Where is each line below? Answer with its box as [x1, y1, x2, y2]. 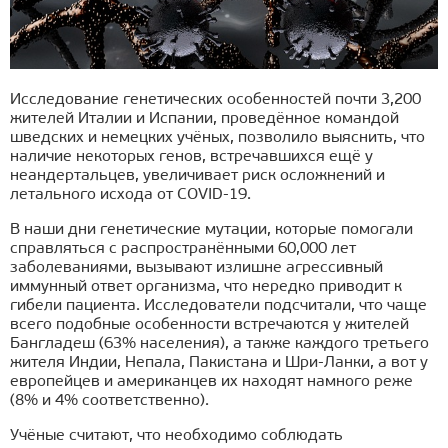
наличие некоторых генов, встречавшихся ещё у [10, 149, 373, 166]
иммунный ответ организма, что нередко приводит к [10, 279, 402, 296]
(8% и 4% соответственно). [10, 393, 213, 410]
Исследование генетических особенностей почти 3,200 [10, 92, 421, 109]
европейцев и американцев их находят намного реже [10, 374, 413, 391]
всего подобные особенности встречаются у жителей [10, 317, 409, 334]
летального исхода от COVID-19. [10, 187, 251, 204]
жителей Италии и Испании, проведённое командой [10, 111, 399, 128]
